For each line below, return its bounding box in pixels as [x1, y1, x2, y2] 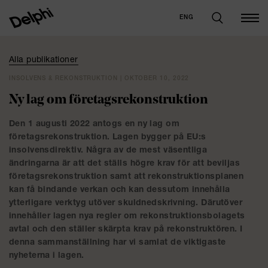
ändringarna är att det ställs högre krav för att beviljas [9, 160, 240, 168]
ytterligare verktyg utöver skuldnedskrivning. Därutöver [9, 199, 243, 208]
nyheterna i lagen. [9, 252, 84, 260]
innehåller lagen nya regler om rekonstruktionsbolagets [9, 212, 245, 221]
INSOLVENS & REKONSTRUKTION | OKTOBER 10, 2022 [9, 76, 190, 82]
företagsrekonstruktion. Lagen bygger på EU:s [9, 133, 206, 142]
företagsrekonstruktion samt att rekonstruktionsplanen [9, 173, 244, 181]
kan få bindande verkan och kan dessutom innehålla [9, 186, 230, 194]
